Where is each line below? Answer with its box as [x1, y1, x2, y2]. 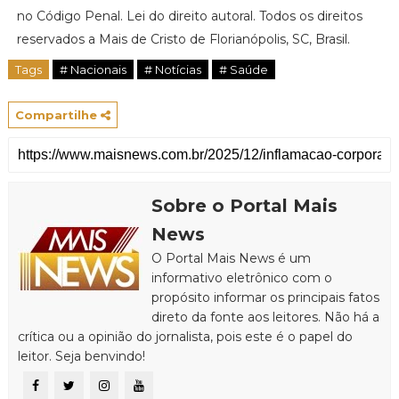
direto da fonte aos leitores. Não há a [151, 309, 379, 326]
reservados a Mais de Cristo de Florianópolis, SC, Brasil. [16, 31, 354, 48]
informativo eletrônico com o [151, 270, 332, 287]
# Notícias [143, 62, 201, 77]
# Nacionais [59, 62, 126, 77]
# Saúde [218, 62, 268, 77]
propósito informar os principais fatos [151, 289, 379, 306]
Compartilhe [14, 108, 101, 123]
